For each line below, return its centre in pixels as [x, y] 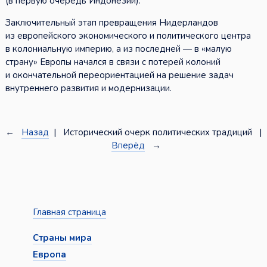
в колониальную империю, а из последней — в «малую [118, 49]
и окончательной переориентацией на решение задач [119, 75]
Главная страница [69, 212]
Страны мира [62, 238]
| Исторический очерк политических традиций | [156, 133]
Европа [49, 255]
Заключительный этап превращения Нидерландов [111, 23]
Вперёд [128, 146]
